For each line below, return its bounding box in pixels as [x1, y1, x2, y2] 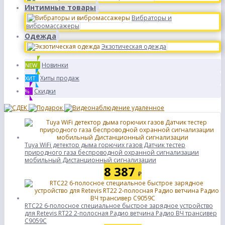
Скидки [34, 87, 56, 95]
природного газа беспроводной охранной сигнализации [25, 148, 199, 157]
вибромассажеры [26, 22, 79, 30]
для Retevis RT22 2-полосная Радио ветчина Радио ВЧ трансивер [25, 209, 217, 217]
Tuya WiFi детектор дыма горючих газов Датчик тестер [25, 141, 185, 149]
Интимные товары [25, 3, 96, 12]
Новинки [42, 61, 68, 69]
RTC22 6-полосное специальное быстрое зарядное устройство [25, 201, 213, 210]
